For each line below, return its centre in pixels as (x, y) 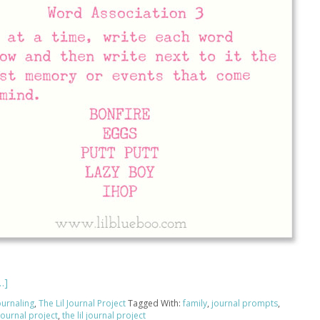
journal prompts (245, 303)
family (195, 303)
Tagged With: (155, 303)
